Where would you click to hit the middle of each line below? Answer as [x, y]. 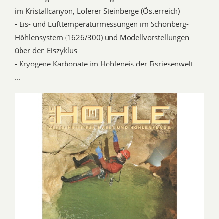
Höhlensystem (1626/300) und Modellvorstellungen [102, 37]
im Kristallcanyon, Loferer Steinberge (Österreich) [97, 11]
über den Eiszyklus [46, 51]
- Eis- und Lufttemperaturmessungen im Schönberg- [102, 24]
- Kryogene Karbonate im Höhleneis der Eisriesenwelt [104, 64]
